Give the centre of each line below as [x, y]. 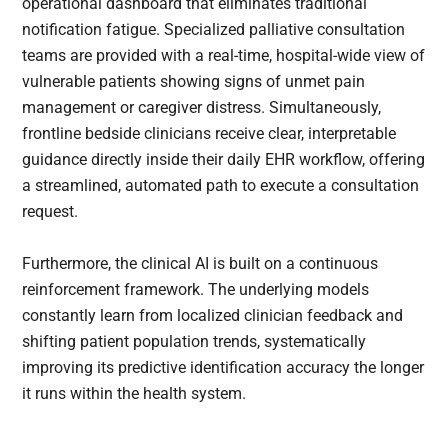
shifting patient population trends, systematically [194, 341]
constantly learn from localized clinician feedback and [213, 315]
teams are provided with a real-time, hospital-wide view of [224, 55]
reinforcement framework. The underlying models [196, 289]
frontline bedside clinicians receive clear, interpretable [209, 133]
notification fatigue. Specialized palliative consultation [214, 29]
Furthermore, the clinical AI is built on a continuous [200, 263]
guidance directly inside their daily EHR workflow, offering [224, 159]
